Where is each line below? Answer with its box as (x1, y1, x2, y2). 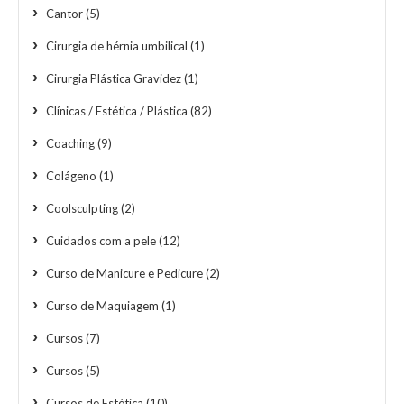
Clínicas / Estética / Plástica (46, 103, 188, 118)
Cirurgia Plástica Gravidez (46, 70, 181, 86)
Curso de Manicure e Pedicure (46, 265, 203, 280)
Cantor (46, 5, 83, 21)
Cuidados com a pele (46, 233, 156, 248)
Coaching (46, 135, 95, 151)
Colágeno (46, 168, 96, 183)
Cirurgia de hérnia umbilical (46, 38, 188, 53)
